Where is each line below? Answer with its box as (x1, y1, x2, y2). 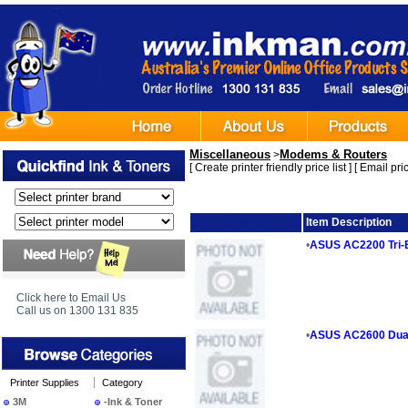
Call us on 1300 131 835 (16, 304, 138, 317)
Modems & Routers (280, 148, 387, 161)
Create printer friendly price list (195, 161, 346, 174)
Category (102, 377, 143, 388)
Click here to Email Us (16, 291, 126, 304)
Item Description (306, 216, 393, 229)
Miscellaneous (189, 148, 270, 161)
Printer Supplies (10, 377, 79, 388)
